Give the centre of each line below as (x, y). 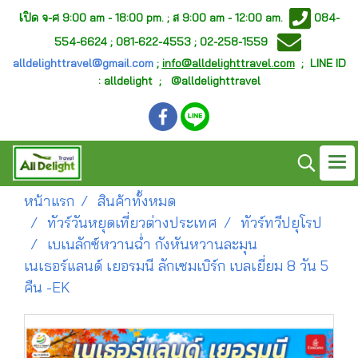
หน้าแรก (49, 201)
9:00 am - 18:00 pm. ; (116, 17)
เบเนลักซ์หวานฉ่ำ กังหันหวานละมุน (152, 244)
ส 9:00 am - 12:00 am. (230, 17)
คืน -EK (47, 287)
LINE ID (328, 63)
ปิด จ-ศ (42, 17)
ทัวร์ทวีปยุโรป (281, 223)
